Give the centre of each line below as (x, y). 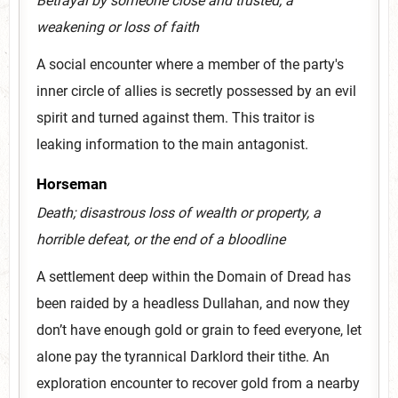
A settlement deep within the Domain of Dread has (194, 276)
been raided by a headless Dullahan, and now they (193, 303)
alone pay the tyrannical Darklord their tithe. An (183, 356)
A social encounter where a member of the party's (190, 64)
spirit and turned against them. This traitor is (175, 117)
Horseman (72, 184)
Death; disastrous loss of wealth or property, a (179, 212)
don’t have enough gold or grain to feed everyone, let (199, 330)
